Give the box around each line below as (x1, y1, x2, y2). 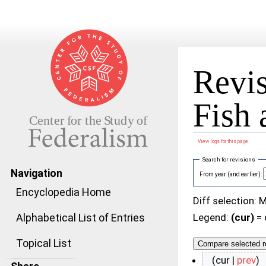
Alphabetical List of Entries (16, 211, 145, 224)
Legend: (193, 211, 231, 224)
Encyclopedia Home (16, 186, 111, 198)
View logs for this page (198, 138, 249, 144)
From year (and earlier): (199, 171, 262, 178)
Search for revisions (202, 156, 255, 163)
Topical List (16, 237, 71, 249)
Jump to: (193, 144, 217, 151)
